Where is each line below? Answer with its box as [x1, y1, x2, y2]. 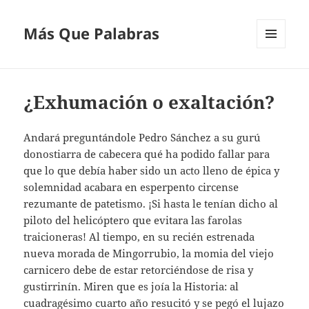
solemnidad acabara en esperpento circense [23, 180, 239, 195]
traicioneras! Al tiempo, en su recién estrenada [23, 230, 255, 244]
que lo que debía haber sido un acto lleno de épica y [23, 163, 280, 178]
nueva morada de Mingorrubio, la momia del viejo [23, 246, 275, 261]
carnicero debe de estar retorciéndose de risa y [23, 263, 254, 277]
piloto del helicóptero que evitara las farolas [23, 213, 243, 228]
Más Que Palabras [23, 23, 160, 44]
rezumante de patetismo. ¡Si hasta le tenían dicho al [23, 197, 279, 211]
